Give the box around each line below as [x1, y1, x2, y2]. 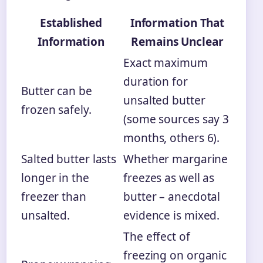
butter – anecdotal [123, 189, 221, 205]
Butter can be [21, 83, 92, 99]
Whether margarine [123, 151, 228, 167]
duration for [123, 74, 188, 90]
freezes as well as [123, 170, 215, 186]
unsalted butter [123, 93, 205, 109]
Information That [130, 15, 225, 31]
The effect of [123, 229, 190, 245]
